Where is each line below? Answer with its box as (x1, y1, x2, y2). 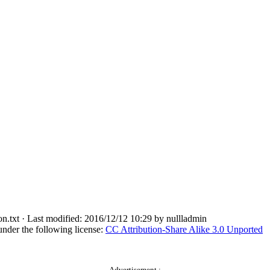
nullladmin (166, 213, 207, 224)
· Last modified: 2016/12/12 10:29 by (19, 213, 166, 224)
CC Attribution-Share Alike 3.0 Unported (105, 224, 263, 235)
